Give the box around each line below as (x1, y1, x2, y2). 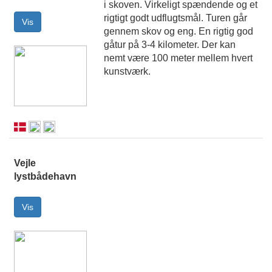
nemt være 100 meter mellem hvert (104, 53, 253, 64)
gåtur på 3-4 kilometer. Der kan (104, 39, 236, 50)
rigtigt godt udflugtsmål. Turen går (104, 13, 247, 24)
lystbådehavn (14, 171, 76, 182)
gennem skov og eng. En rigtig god (104, 26, 253, 37)
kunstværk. (104, 66, 151, 77)
